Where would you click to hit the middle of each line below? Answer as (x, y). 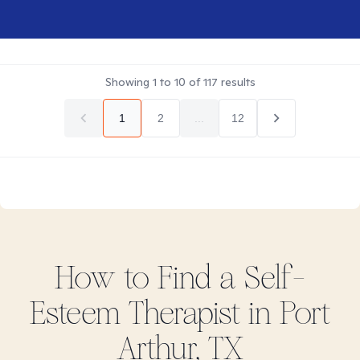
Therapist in (200, 313)
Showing (129, 82)
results (236, 82)
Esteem (75, 313)
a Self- (262, 278)
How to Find (137, 278)
